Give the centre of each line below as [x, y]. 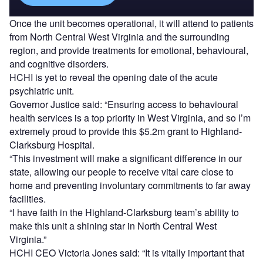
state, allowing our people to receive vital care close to [122, 172]
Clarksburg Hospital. [52, 145]
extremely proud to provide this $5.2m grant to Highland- [126, 131]
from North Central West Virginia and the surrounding [119, 37]
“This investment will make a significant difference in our [126, 159]
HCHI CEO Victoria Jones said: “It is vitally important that [127, 253]
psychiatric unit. [42, 91]
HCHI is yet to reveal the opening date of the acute [114, 77]
